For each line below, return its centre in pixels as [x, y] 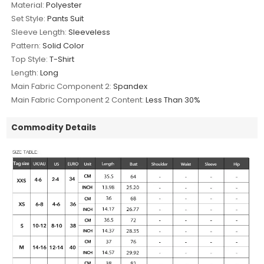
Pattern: [26, 46]
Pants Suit [66, 19]
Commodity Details [54, 128]
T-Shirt [62, 60]
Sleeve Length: [39, 32]
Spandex [131, 87]
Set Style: [29, 19]
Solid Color [64, 46]
